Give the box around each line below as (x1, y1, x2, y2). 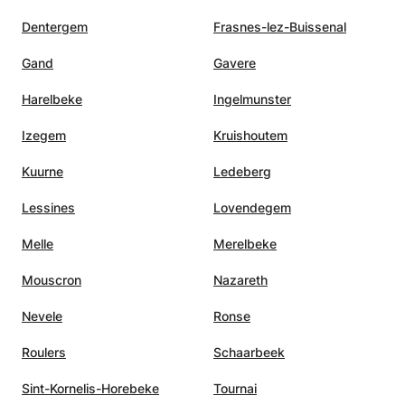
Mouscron (22, 271, 81, 287)
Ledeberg (213, 163, 271, 179)
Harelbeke (22, 90, 82, 107)
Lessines (22, 199, 75, 215)
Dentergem (22, 18, 88, 34)
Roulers (22, 344, 66, 360)
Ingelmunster (213, 90, 291, 107)
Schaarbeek (213, 344, 285, 360)
